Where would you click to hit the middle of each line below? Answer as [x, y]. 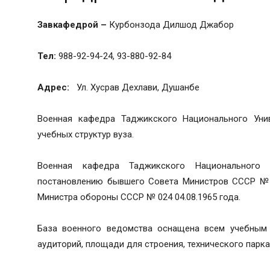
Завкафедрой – [73, 24]
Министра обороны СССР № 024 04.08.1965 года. [139, 197]
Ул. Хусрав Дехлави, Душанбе [134, 87]
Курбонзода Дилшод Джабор [171, 24]
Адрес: [53, 87]
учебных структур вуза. [86, 134]
